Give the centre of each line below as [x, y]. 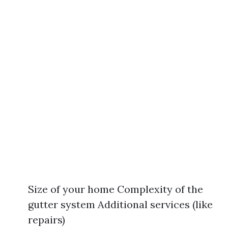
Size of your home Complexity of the [116, 189]
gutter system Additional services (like [120, 204]
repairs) [47, 220]
